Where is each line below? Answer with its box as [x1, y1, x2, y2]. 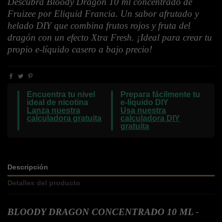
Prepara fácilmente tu [120, 90, 200, 99]
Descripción [7, 164, 48, 171]
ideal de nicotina [27, 98, 88, 107]
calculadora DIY [120, 114, 180, 123]
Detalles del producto [7, 179, 80, 187]
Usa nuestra [120, 106, 166, 115]
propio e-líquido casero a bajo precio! [7, 44, 152, 55]
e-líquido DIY [120, 98, 168, 107]
